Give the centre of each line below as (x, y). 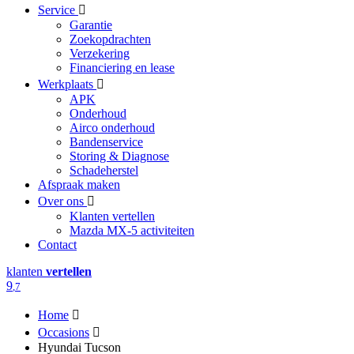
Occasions (64, 332)
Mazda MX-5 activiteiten (132, 230)
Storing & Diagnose (119, 156)
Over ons (62, 201)
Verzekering (100, 53)
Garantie (91, 25)
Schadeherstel (104, 170)
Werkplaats (67, 84)
